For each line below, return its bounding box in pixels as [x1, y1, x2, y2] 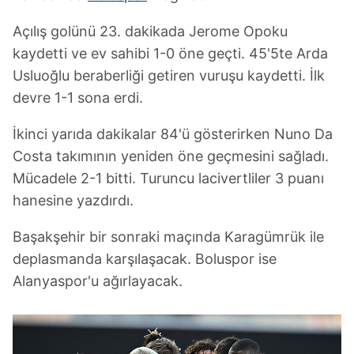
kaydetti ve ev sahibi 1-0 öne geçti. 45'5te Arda [13, 45, 328, 62]
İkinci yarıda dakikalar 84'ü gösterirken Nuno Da [13, 126, 333, 142]
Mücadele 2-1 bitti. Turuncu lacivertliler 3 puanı [13, 170, 324, 186]
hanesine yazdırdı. [13, 192, 134, 209]
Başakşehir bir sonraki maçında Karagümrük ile [13, 228, 324, 245]
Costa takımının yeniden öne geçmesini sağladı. [13, 148, 329, 164]
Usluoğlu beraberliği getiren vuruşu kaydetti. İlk [13, 67, 325, 84]
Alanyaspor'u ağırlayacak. [13, 273, 183, 289]
